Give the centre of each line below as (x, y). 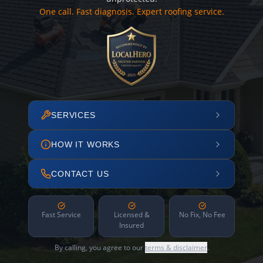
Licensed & (131, 215)
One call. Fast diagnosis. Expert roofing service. (131, 11)
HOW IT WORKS (86, 144)
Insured (131, 225)
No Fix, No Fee (202, 215)
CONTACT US (80, 174)
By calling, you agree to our (100, 247)
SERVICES (73, 115)
